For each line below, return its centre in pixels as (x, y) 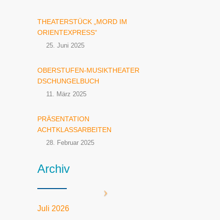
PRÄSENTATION (63, 119)
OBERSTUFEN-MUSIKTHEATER (88, 70)
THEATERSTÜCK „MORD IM (82, 22)
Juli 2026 (53, 208)
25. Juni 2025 (65, 45)
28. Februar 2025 (70, 143)
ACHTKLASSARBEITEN (74, 130)
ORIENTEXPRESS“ (67, 32)
